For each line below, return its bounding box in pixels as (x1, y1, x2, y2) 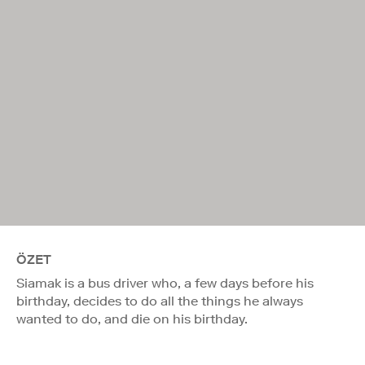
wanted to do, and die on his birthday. (16, 310, 248, 327)
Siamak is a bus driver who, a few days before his (16, 275, 314, 291)
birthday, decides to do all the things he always (16, 292, 303, 309)
